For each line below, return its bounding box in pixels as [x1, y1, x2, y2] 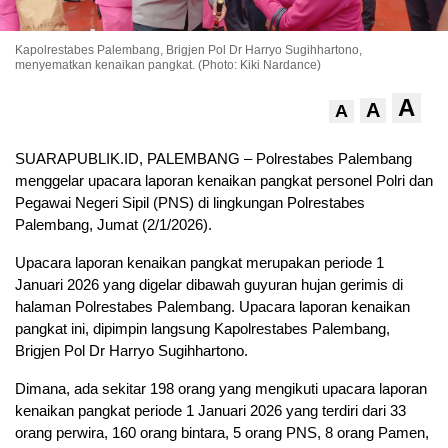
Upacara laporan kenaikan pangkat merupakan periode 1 [15, 254, 384, 272]
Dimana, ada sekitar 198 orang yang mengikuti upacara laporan [15, 380, 427, 398]
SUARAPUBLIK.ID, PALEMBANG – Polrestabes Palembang [15, 150, 412, 168]
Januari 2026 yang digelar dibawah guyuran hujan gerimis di [15, 276, 403, 294]
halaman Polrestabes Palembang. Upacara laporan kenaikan [15, 298, 410, 316]
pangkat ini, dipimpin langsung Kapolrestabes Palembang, [15, 320, 390, 338]
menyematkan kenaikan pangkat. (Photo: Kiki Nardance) [15, 58, 321, 73]
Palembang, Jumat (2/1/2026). [15, 216, 212, 234]
